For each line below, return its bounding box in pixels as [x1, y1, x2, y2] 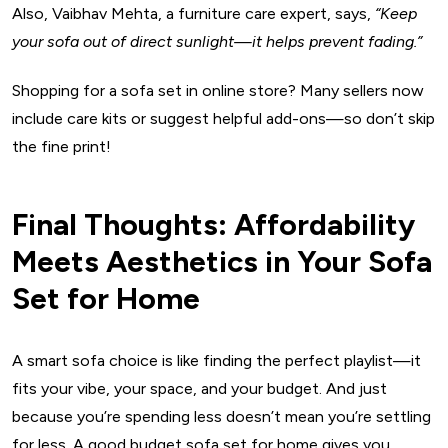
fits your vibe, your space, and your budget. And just [12, 379, 387, 399]
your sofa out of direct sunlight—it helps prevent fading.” [12, 32, 422, 52]
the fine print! [12, 137, 111, 157]
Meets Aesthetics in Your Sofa [12, 243, 432, 281]
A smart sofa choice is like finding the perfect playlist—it [12, 351, 421, 371]
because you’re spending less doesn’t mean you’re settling [12, 407, 431, 427]
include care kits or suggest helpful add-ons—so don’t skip [12, 109, 435, 129]
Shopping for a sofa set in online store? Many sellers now [12, 81, 424, 101]
